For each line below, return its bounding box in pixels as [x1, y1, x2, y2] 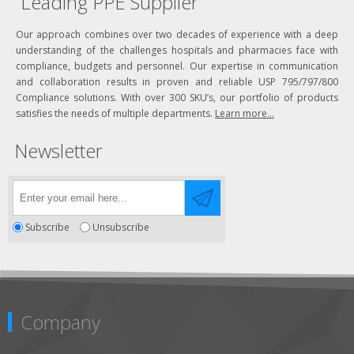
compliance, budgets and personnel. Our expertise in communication [16, 58, 338, 73]
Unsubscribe [92, 220, 149, 235]
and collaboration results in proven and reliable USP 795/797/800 [16, 74, 338, 88]
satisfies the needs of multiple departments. [16, 106, 215, 120]
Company [21, 309, 100, 336]
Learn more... [215, 106, 274, 120]
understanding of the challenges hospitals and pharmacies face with [16, 43, 338, 57]
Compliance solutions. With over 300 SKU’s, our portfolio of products [16, 90, 338, 104]
